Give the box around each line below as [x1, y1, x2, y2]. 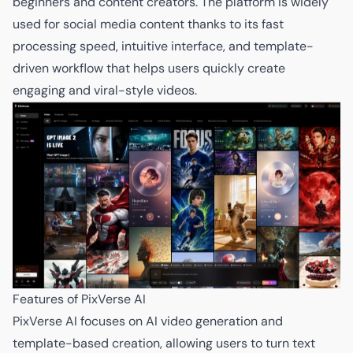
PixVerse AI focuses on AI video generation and [13, 312, 283, 329]
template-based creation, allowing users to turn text [13, 334, 315, 351]
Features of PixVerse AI [13, 290, 146, 307]
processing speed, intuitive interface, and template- [13, 38, 314, 55]
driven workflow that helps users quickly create [13, 60, 285, 77]
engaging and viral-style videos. [13, 82, 197, 99]
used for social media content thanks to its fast [13, 16, 284, 33]
